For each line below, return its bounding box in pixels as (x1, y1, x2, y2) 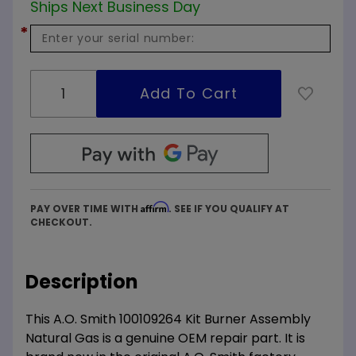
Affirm (141, 200, 168, 213)
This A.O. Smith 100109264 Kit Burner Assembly (25, 309, 311, 328)
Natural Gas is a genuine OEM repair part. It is (25, 328, 305, 347)
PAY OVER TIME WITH (30, 201, 141, 215)
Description (25, 268, 137, 295)
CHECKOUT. (30, 215, 92, 229)
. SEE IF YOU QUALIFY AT (168, 201, 289, 215)
